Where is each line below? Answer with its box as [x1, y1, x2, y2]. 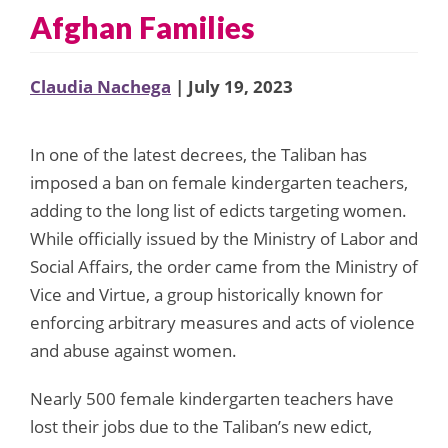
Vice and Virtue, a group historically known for [30, 282, 383, 306]
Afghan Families [30, 8, 255, 45]
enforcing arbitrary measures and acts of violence [30, 310, 415, 334]
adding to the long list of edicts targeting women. [30, 198, 407, 222]
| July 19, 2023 [171, 74, 293, 98]
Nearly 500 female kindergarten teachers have [30, 386, 394, 410]
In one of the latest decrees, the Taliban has [30, 142, 367, 166]
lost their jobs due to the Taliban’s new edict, [30, 414, 372, 438]
